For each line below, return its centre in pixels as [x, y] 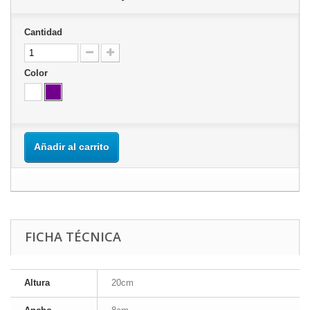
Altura [37, 283]
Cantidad [43, 33]
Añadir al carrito [72, 147]
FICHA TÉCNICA [73, 237]
